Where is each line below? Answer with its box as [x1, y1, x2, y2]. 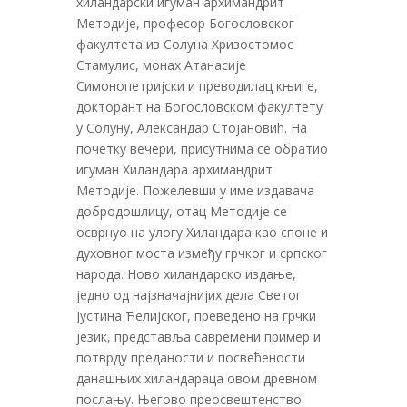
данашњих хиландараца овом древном [76, 370, 317, 388]
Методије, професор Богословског [76, 15, 294, 33]
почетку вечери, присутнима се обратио [76, 140, 328, 158]
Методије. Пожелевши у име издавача [76, 182, 314, 200]
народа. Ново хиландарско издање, [76, 265, 296, 283]
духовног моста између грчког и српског [76, 244, 327, 263]
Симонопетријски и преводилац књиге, [76, 77, 318, 95]
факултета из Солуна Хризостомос [76, 35, 293, 54]
